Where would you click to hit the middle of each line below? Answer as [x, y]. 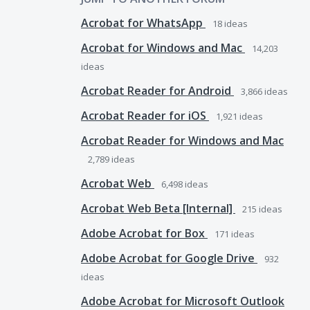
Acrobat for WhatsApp [143, 23]
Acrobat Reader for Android [157, 91]
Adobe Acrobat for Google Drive [169, 258]
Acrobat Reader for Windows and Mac [182, 140]
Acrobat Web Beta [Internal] [158, 208]
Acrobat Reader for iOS [145, 116]
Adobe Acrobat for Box [144, 233]
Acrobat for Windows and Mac [163, 48]
